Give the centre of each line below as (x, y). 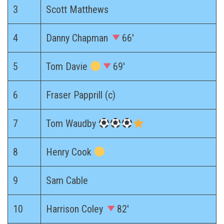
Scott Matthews (77, 9)
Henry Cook (70, 152)
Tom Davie (68, 66)
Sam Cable (67, 180)
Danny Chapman (78, 38)
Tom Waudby (72, 123)
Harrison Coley (76, 209)
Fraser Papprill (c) (81, 95)
